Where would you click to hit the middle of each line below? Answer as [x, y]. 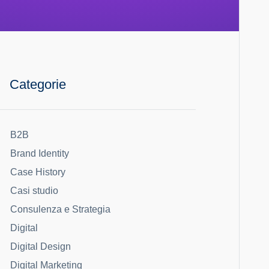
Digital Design [41, 246]
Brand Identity [40, 153]
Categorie [38, 84]
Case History [38, 172]
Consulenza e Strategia [60, 209]
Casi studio [34, 191]
